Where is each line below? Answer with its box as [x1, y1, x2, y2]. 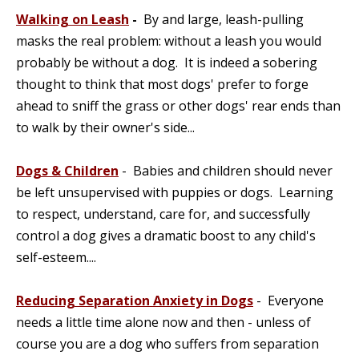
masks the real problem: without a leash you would [16, 32, 321, 50]
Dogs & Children [16, 162, 119, 179]
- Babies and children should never [119, 162, 333, 179]
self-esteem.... [16, 248, 96, 266]
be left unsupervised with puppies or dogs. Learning [16, 184, 333, 201]
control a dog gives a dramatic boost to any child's [16, 227, 316, 244]
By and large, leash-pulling [137, 10, 304, 28]
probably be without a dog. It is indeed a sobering [16, 54, 317, 71]
